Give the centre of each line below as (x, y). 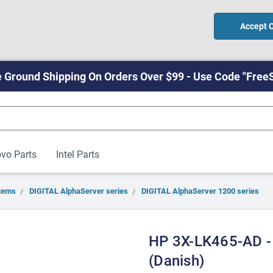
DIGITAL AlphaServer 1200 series (200, 191)
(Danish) (176, 260)
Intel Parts (77, 154)
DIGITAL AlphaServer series (79, 191)
